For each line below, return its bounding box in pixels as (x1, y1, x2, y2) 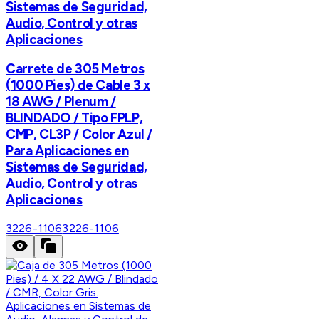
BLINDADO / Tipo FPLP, (6, 110, 143, 127)
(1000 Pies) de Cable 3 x (6, 77, 151, 94)
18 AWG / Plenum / (6, 93, 116, 110)
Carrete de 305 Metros (6, 61, 145, 78)
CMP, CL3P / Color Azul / (6, 126, 153, 143)
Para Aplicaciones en (6, 142, 129, 159)
